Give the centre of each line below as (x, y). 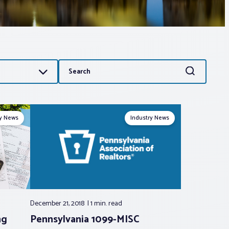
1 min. (99, 204)
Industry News (150, 118)
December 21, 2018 (58, 204)
